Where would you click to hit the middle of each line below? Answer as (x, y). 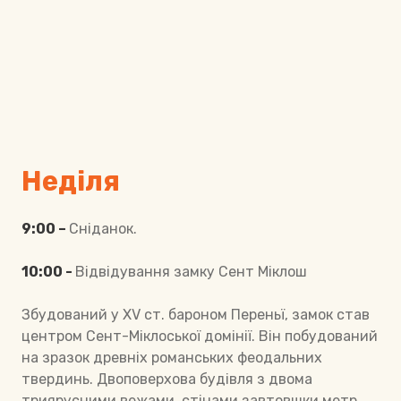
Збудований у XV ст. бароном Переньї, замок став (196, 315)
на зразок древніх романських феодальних (172, 358)
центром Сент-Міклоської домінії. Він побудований (200, 337)
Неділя (71, 182)
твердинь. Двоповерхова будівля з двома (167, 380)
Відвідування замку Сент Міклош (191, 272)
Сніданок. (103, 229)
